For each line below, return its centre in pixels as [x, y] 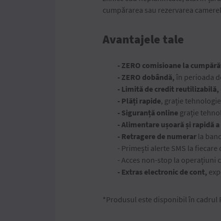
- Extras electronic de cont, [163, 172]
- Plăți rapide [139, 101]
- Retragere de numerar [157, 136]
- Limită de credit [146, 89]
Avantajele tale [143, 39]
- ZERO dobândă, [147, 77]
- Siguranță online [148, 112]
